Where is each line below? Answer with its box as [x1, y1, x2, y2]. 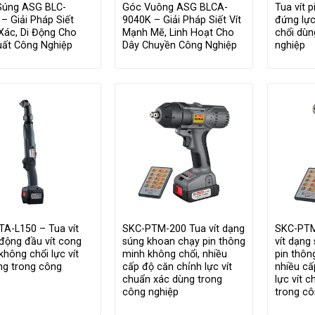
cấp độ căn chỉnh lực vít [122, 261, 233, 274]
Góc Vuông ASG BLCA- [122, 1, 229, 14]
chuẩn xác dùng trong [122, 274, 223, 286]
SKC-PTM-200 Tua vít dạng [122, 223, 245, 236]
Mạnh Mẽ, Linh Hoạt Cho [122, 27, 235, 39]
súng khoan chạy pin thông [122, 236, 246, 248]
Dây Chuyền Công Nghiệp [122, 39, 238, 52]
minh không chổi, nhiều [122, 248, 228, 261]
